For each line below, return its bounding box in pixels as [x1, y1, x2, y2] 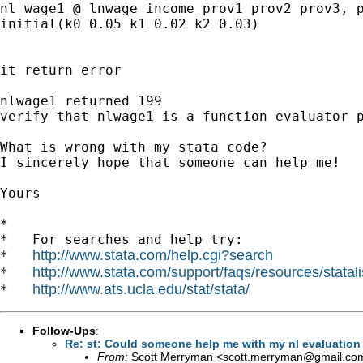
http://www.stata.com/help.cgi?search [32, 246, 273, 263]
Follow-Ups [32, 323, 96, 337]
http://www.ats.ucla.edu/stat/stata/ [32, 280, 250, 297]
